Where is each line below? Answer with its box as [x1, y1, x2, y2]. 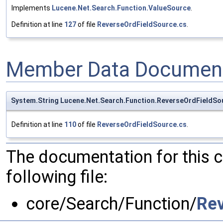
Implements [11, 3, 52, 12]
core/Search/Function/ [26, 193, 197, 214]
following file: [6, 166, 108, 187]
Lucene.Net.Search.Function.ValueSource [52, 3, 191, 12]
